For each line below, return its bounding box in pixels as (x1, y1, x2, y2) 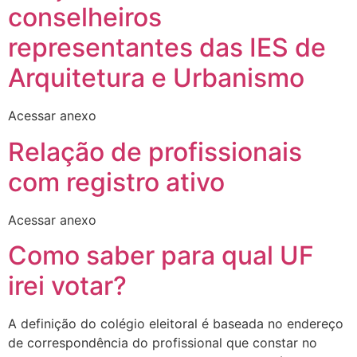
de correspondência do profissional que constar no (8, 335, 317, 351)
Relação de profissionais (8, 135, 302, 167)
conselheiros (8, 2, 162, 33)
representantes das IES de (8, 32, 326, 64)
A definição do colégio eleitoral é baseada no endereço (8, 316, 343, 332)
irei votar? (8, 270, 127, 302)
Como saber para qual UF (8, 240, 314, 272)
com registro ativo (8, 166, 225, 198)
